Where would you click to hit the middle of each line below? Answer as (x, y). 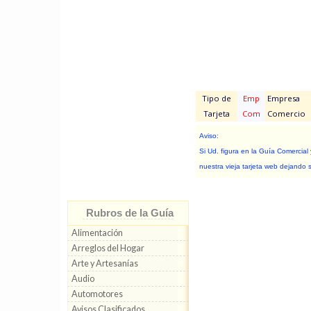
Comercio (285, 114)
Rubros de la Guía (130, 213)
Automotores (97, 294)
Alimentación (97, 233)
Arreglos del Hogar (108, 248)
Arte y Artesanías (105, 263)
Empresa (283, 98)
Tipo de (217, 98)
